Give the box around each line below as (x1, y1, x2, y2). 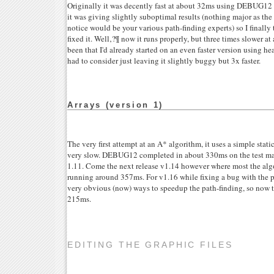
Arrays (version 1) (67, 100, 163, 110)
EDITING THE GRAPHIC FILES (67, 239, 233, 250)
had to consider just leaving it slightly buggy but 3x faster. (67, 55, 261, 67)
